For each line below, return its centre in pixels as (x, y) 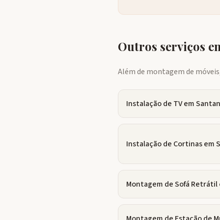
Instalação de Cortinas (164, 144)
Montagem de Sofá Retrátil (172, 184)
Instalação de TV (154, 104)
